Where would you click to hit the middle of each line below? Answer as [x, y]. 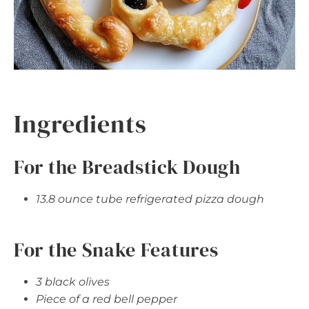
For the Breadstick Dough [127, 167]
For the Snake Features [116, 249]
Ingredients [80, 123]
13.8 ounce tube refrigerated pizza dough [150, 199]
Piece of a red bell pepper [107, 299]
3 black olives [73, 281]
